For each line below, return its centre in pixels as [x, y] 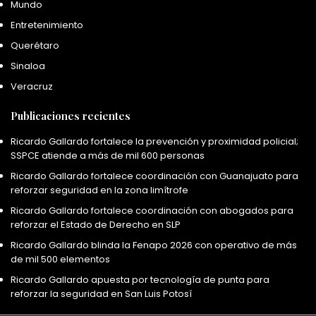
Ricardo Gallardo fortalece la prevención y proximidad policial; [154, 142]
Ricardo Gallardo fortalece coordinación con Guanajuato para [154, 176]
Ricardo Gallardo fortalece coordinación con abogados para [152, 211]
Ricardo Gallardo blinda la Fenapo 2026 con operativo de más [154, 245]
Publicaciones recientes [71, 116]
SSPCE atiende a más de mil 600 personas [108, 156]
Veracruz [32, 87]
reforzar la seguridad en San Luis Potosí [101, 294]
